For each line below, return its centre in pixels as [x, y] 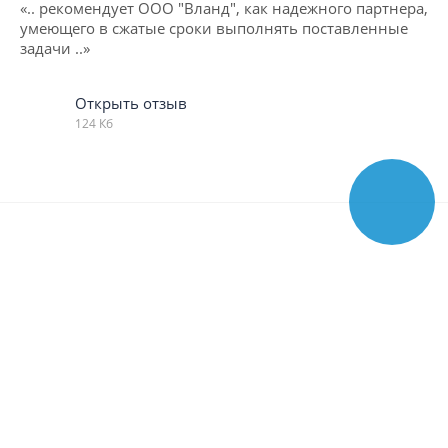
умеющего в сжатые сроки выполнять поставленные [214, 27]
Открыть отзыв [131, 102]
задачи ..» [55, 47]
